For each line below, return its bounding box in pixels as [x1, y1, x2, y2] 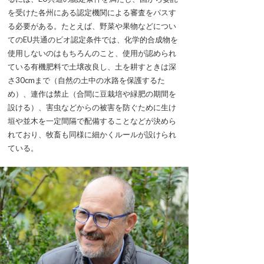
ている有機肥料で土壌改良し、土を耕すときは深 [8, 62, 176, 72]
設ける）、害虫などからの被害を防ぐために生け [8, 103, 176, 113]
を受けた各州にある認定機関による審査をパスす [8, 8, 176, 18]
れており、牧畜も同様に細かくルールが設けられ [8, 130, 176, 140]
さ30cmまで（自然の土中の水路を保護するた [8, 75, 165, 85]
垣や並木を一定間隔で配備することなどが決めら [8, 116, 176, 126]
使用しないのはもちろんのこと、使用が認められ [8, 48, 176, 58]
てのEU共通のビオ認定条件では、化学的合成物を [8, 35, 178, 45]
